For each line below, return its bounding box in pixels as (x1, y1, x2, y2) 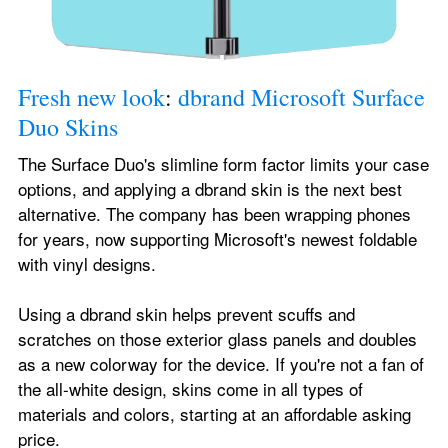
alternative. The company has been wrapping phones (18, 200, 411, 226)
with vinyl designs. (18, 250, 156, 276)
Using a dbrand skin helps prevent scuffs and (18, 300, 355, 326)
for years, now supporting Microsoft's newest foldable (18, 225, 417, 251)
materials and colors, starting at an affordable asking (18, 400, 411, 426)
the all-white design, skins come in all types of (18, 375, 363, 401)
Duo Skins (18, 110, 118, 143)
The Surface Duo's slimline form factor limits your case (18, 150, 429, 176)
